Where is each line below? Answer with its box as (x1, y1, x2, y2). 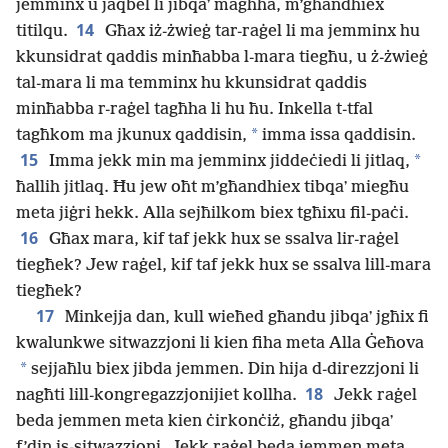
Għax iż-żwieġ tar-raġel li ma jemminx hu (101, 22, 420, 42)
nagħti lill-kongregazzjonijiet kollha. (16, 386, 297, 406)
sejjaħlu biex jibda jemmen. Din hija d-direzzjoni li (27, 360, 419, 380)
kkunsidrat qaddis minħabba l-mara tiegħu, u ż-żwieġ (16, 48, 428, 68)
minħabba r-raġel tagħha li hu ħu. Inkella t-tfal (16, 100, 373, 120)
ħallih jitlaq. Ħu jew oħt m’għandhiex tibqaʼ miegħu (16, 178, 409, 198)
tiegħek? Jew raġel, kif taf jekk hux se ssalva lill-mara (16, 256, 431, 276)
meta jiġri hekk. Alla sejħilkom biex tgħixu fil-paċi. (16, 204, 409, 224)
